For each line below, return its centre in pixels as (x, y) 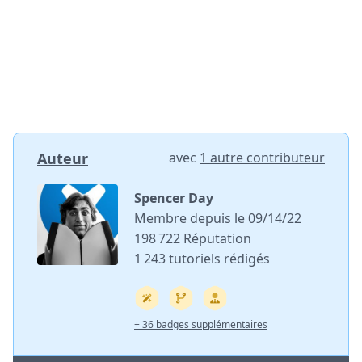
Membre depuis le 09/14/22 (218, 219)
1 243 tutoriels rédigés (202, 259)
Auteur (63, 159)
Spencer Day (174, 198)
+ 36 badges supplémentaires (201, 325)
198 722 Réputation (193, 239)
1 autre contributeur (262, 158)
